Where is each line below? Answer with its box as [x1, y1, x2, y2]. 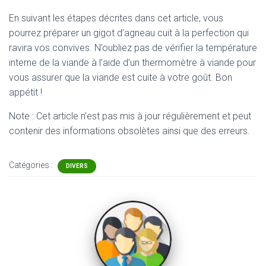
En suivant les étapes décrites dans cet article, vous [9, 12, 223, 24]
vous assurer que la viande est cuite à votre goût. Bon [9, 72, 232, 83]
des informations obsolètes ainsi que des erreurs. [45, 125, 250, 137]
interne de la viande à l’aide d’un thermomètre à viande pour [9, 57, 256, 68]
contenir [9, 125, 45, 137]
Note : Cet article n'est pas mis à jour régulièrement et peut [9, 110, 251, 122]
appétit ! [9, 87, 42, 98]
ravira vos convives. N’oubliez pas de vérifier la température [9, 42, 257, 53]
